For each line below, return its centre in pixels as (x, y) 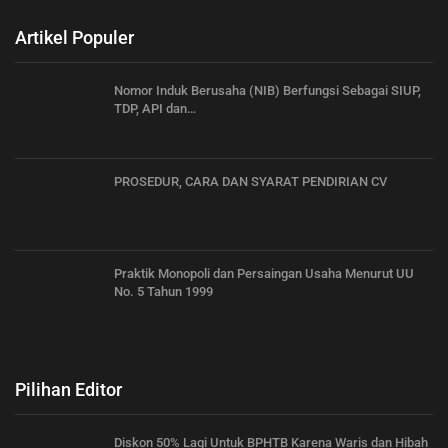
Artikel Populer (74, 37)
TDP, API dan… (155, 108)
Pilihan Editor (68, 389)
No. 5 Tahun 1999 (163, 291)
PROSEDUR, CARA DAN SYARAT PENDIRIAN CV (250, 182)
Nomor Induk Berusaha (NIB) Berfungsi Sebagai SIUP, (267, 90)
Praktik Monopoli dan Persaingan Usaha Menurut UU (264, 273)
